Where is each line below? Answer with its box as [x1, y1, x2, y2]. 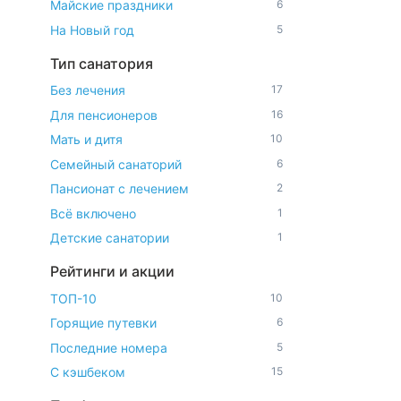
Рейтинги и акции [50, 262, 175, 280]
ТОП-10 [50, 290, 97, 306]
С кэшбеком [50, 364, 125, 380]
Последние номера [50, 339, 167, 355]
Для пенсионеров [50, 107, 158, 123]
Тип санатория [50, 54, 153, 73]
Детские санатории [50, 230, 169, 245]
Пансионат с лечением [50, 181, 189, 196]
